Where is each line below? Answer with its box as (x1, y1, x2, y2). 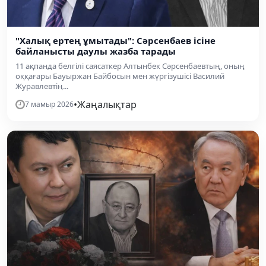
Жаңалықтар (77, 97, 137, 111)
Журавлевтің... (15, 80, 68, 91)
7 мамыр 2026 (25, 99, 74, 109)
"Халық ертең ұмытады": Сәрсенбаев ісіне (15, 34, 216, 46)
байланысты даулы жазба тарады (15, 45, 176, 57)
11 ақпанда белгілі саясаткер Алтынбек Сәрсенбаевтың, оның (15, 60, 245, 71)
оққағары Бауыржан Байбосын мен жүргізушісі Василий (15, 70, 224, 81)
